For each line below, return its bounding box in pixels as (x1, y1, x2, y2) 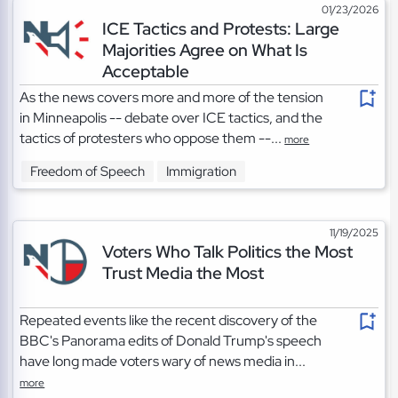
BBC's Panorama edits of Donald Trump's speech (20, 331, 322, 351)
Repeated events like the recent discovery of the (20, 311, 318, 330)
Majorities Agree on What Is (101, 37, 307, 61)
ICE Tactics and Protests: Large (101, 16, 339, 40)
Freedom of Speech (30, 163, 146, 181)
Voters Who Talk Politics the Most (101, 240, 353, 264)
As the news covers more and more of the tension (20, 87, 324, 107)
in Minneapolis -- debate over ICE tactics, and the (20, 107, 323, 127)
